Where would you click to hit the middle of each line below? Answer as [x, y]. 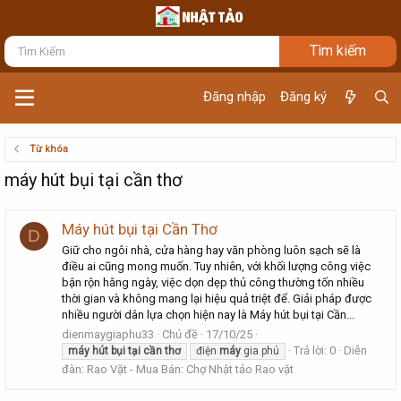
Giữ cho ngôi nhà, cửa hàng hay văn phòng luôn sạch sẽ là [211, 251]
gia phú [260, 350]
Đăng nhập [235, 97]
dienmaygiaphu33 [108, 334]
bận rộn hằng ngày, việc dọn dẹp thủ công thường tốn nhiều [213, 283]
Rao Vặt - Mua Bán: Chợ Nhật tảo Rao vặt [190, 369]
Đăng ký [304, 97]
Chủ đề [180, 334]
